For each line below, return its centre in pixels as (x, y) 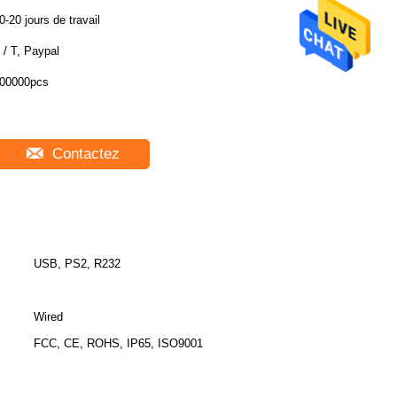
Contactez (83, 154)
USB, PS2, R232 (77, 264)
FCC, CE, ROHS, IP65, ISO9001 (118, 343)
